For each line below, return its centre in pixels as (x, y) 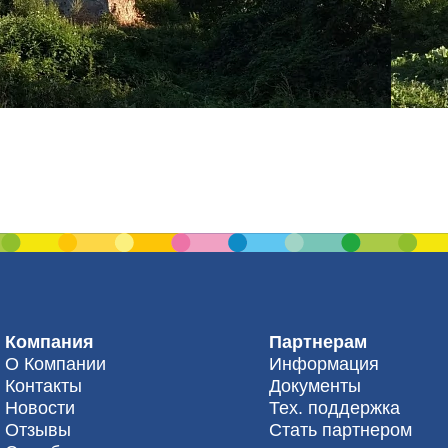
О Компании (55, 363)
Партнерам (318, 341)
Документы (315, 385)
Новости (40, 407)
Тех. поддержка (334, 407)
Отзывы (38, 429)
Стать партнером (340, 429)
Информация (324, 363)
